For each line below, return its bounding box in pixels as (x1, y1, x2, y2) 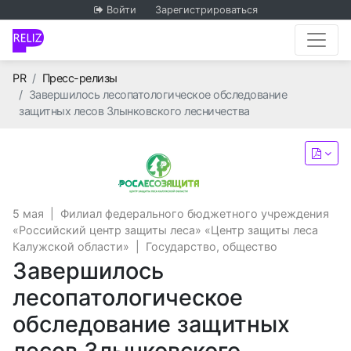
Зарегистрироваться (154, 4, 258, 16)
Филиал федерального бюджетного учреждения (60, 207, 329, 220)
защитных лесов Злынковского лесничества (19, 104, 250, 118)
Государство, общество (146, 240, 277, 253)
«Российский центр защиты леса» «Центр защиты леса (13, 223, 318, 237)
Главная (25, 71, 67, 84)
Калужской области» (13, 240, 129, 253)
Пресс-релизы (42, 71, 118, 85)
